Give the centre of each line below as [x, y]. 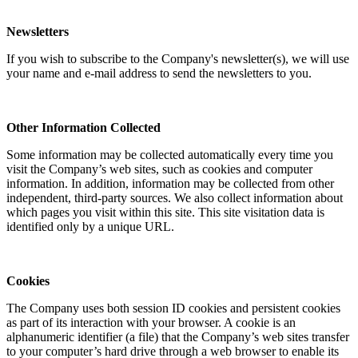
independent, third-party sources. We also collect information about [175, 197]
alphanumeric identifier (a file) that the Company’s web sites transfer [178, 336]
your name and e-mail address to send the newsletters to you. [159, 73]
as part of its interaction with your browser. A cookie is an [151, 322]
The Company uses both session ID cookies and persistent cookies [173, 308]
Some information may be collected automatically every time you [170, 154]
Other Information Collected [84, 127]
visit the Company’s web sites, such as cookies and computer [159, 169]
